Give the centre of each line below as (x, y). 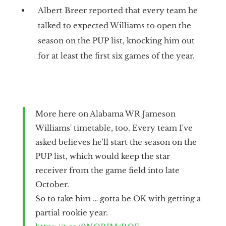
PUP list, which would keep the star (102, 156)
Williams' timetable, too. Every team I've (114, 128)
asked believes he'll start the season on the (116, 142)
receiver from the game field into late (107, 170)
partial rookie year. (71, 212)
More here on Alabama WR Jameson (105, 114)
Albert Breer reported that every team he (118, 10)
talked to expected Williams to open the (114, 25)
